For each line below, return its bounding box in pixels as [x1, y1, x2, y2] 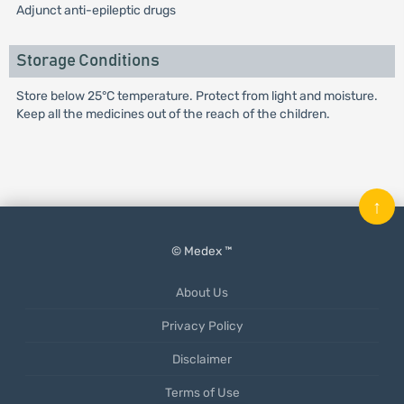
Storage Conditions [15, 52, 160, 69]
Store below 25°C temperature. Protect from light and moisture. [15, 88, 378, 104]
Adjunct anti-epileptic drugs [15, 3, 176, 18]
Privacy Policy [161, 318, 243, 333]
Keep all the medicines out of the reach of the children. [15, 106, 330, 122]
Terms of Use [164, 385, 240, 399]
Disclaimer [172, 352, 232, 366]
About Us [176, 285, 228, 299]
